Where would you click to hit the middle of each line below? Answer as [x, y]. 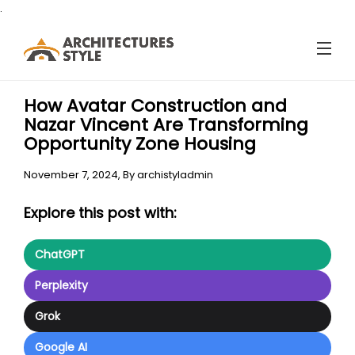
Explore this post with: [100, 213]
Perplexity [61, 285]
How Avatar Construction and [155, 106]
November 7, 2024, [73, 175]
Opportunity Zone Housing [140, 144]
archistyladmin [175, 175]
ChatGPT [60, 254]
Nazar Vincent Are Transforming [166, 125]
